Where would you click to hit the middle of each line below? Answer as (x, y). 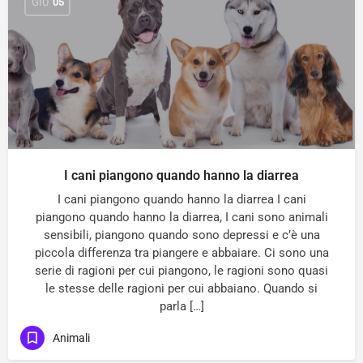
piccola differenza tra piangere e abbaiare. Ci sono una (181, 253)
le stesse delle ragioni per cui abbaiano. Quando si (181, 288)
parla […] (181, 306)
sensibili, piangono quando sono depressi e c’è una (181, 235)
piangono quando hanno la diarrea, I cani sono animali (181, 217)
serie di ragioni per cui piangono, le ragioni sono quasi (181, 271)
